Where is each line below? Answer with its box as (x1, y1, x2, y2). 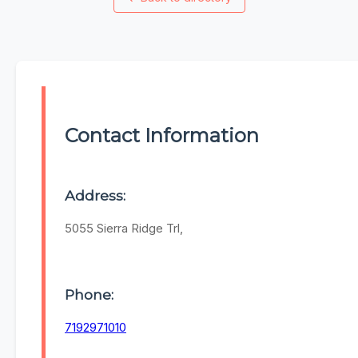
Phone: (65, 285, 113, 303)
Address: (65, 187, 125, 205)
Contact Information (65, 124, 259, 148)
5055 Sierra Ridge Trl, (65, 221, 183, 237)
